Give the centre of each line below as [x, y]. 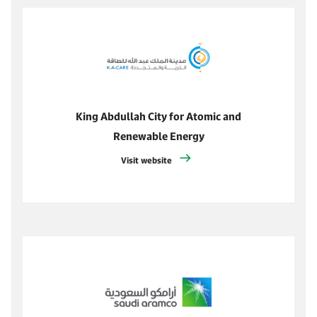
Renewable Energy [158, 136]
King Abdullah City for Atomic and [158, 116]
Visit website [147, 160]
